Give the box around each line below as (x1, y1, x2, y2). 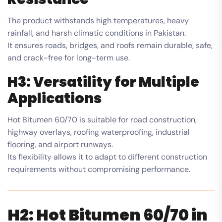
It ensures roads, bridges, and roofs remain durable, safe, (7, 40, 213, 51)
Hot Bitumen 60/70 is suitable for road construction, (7, 114, 197, 125)
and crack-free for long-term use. (7, 52, 130, 63)
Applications (7, 88, 102, 108)
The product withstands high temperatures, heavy (7, 15, 189, 26)
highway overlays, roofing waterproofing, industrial (7, 126, 190, 137)
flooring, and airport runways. (7, 139, 113, 150)
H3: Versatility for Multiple (7, 72, 199, 92)
